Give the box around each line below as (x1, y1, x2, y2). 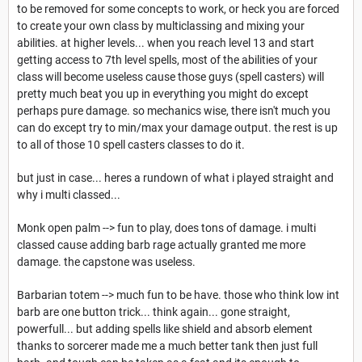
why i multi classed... (17, 188, 120, 202)
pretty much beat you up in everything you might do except (17, 87, 309, 101)
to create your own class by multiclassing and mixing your (17, 19, 305, 33)
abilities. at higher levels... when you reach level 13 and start (17, 36, 314, 50)
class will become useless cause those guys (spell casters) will (17, 70, 324, 84)
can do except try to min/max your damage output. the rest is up (17, 121, 338, 135)
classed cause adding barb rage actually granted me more (17, 238, 305, 252)
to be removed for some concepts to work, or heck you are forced (17, 2, 339, 16)
